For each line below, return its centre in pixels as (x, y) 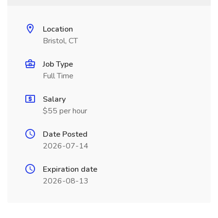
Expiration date (70, 169)
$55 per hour (65, 111)
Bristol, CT (60, 41)
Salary (54, 99)
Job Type (58, 64)
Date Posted (65, 134)
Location (58, 29)
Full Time (58, 76)
